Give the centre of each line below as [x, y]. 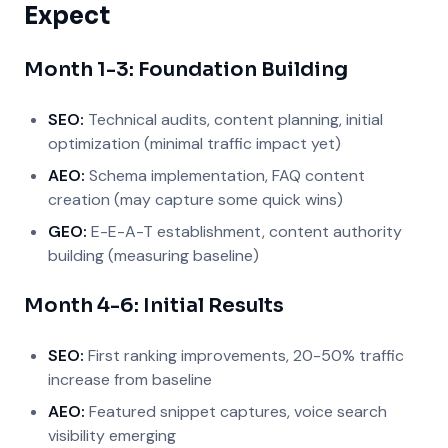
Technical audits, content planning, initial [233, 119]
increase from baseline [130, 379]
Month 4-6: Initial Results [154, 305]
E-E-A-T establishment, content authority [244, 231]
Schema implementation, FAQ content [225, 175]
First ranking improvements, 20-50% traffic [244, 355]
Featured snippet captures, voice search [236, 411]
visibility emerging [112, 435]
